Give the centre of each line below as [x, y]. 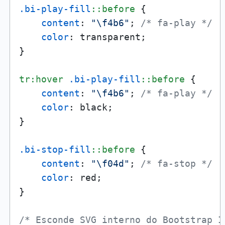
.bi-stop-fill [55, 149]
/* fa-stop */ [176, 163]
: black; [91, 107]
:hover [46, 79]
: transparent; [107, 37]
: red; [85, 177]
